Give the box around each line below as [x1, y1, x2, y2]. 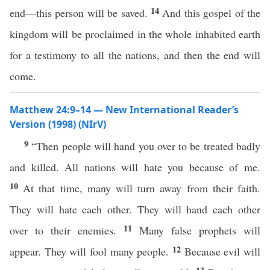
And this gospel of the [162, 5, 261, 20]
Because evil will [184, 244, 261, 259]
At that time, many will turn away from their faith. [23, 181, 261, 195]
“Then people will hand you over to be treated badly [31, 139, 261, 153]
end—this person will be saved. [10, 5, 151, 20]
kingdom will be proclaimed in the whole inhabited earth [10, 27, 260, 41]
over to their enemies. [10, 223, 124, 237]
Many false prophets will [139, 223, 260, 237]
